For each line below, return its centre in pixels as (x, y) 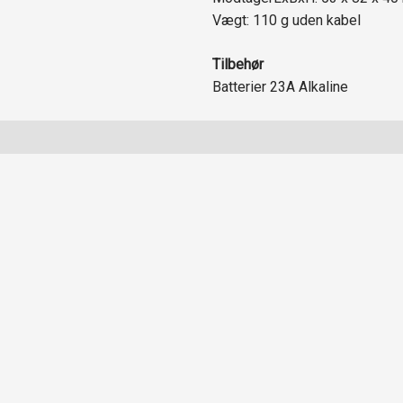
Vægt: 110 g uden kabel (287, 20)
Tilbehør (238, 65)
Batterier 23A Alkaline (281, 87)
